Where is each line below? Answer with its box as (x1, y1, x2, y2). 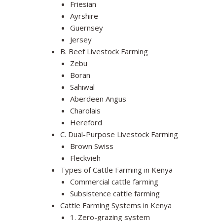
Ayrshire (70, 11, 98, 21)
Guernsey (70, 23, 103, 33)
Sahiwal (70, 82, 95, 92)
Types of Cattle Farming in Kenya (60, 165, 173, 175)
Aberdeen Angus (70, 94, 126, 104)
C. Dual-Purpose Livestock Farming (60, 129, 178, 140)
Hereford (70, 117, 102, 128)
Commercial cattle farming (70, 177, 158, 187)
